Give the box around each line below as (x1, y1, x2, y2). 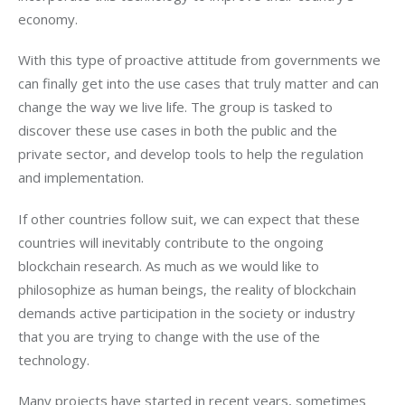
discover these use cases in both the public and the (18, 121, 341, 140)
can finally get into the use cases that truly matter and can (18, 74, 382, 93)
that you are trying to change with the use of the (18, 326, 324, 345)
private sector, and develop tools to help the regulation (18, 145, 367, 164)
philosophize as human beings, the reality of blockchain (18, 279, 360, 298)
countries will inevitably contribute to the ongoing (18, 232, 327, 251)
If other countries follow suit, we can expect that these (18, 209, 363, 228)
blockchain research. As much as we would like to (18, 256, 323, 275)
